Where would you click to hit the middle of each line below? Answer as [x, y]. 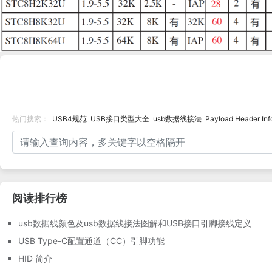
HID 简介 [35, 258]
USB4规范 [70, 118]
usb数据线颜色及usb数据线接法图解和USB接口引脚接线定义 [135, 223]
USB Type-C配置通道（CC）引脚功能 [91, 240]
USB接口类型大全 [120, 118]
